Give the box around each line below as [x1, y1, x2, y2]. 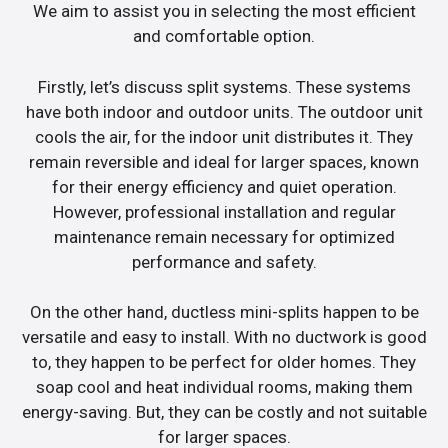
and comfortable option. [133, 26, 315, 47]
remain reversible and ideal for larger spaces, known [29, 151, 419, 172]
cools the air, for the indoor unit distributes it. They [35, 126, 413, 147]
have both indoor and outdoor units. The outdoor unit [25, 101, 423, 122]
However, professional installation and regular [52, 201, 396, 222]
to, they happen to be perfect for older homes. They [32, 352, 416, 373]
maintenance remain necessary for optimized [53, 226, 395, 247]
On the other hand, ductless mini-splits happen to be [29, 302, 419, 323]
